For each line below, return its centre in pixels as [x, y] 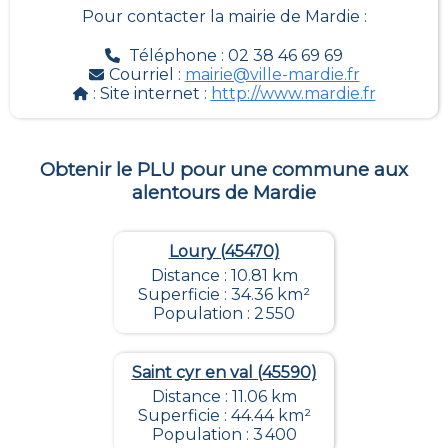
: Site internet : [151, 93]
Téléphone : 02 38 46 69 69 [236, 55]
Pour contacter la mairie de [193, 16]
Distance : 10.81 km [224, 276]
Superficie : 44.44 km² [224, 416]
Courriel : [146, 74]
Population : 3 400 [224, 435]
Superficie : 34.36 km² [224, 295]
